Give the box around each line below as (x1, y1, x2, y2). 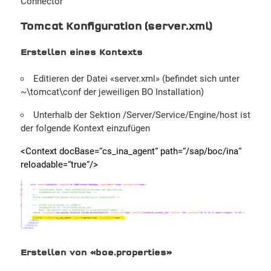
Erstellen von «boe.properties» (20, 249, 172, 258)
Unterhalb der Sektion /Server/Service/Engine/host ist (33, 109, 250, 120)
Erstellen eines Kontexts (20, 48, 143, 57)
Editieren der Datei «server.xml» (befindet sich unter (33, 73, 240, 84)
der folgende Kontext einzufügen (20, 122, 150, 134)
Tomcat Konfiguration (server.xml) (20, 22, 212, 33)
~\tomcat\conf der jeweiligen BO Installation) (20, 86, 204, 97)
